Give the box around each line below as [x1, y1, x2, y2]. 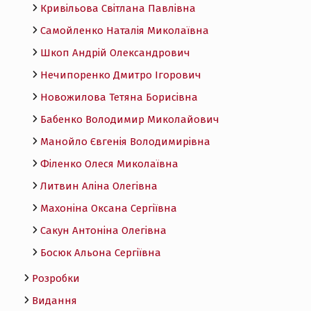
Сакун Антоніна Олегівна [40, 224, 167, 237]
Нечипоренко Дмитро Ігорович [40, 68, 201, 81]
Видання [31, 294, 77, 307]
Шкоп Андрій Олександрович [40, 46, 190, 59]
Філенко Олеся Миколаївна [40, 157, 178, 170]
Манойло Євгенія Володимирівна [40, 135, 213, 148]
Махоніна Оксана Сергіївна [40, 201, 177, 215]
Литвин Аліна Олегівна [40, 179, 158, 192]
